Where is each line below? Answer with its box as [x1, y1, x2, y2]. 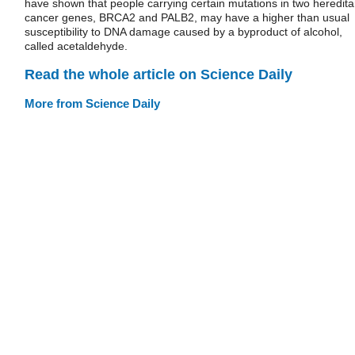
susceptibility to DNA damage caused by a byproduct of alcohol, [25, 25, 342, 38]
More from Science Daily [25, 96, 160, 110]
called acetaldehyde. [25, 40, 128, 52]
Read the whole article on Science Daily [25, 66, 292, 82]
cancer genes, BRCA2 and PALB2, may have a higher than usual [25, 11, 349, 24]
